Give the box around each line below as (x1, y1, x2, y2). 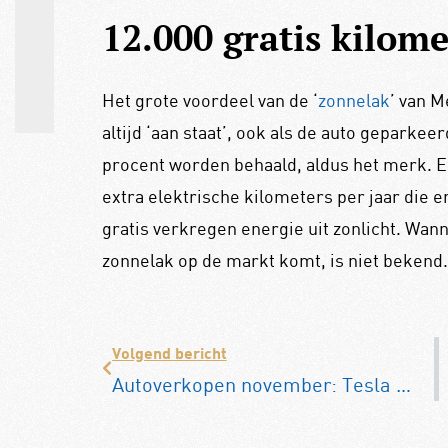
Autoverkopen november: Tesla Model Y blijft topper (395, 371, 411, 397)
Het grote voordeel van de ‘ (101, 89, 318, 112)
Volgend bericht (111, 342, 227, 362)
